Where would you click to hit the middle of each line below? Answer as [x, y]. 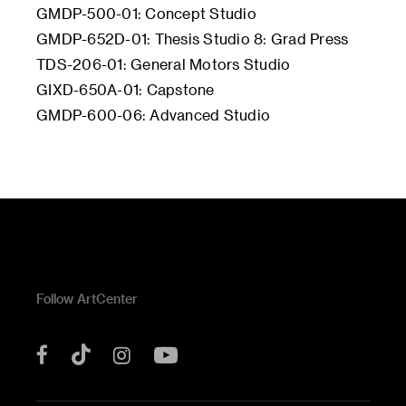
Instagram [177, 352]
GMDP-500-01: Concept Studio [146, 13]
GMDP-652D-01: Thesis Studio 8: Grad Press [193, 39]
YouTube [225, 351]
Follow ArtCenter [87, 299]
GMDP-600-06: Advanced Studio [153, 115]
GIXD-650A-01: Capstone [126, 89]
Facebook [96, 352]
